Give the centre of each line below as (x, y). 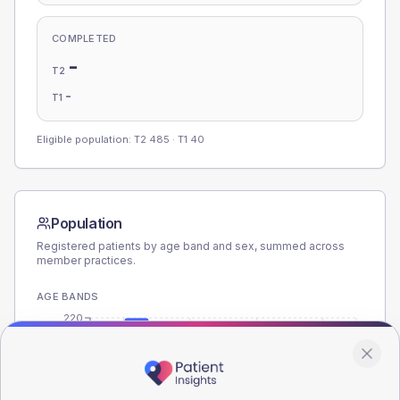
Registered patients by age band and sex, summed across (191, 246)
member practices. (86, 260)
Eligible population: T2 (93, 139)
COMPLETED (84, 38)
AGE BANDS (68, 296)
